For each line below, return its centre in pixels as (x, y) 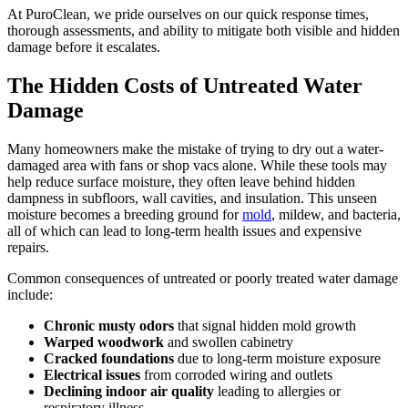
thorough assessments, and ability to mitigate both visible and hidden (204, 31)
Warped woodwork (104, 342)
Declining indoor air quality (129, 392)
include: (30, 295)
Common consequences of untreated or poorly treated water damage (203, 279)
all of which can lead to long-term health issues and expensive (184, 231)
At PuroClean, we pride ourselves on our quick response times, (188, 15)
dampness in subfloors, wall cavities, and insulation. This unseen (192, 199)
